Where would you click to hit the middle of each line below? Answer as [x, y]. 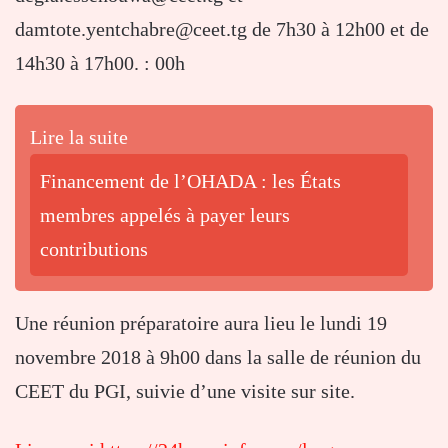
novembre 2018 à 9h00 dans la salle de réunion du [218, 357]
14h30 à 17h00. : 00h [100, 63]
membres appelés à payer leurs [165, 215]
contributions [94, 249]
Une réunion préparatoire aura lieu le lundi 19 [201, 323]
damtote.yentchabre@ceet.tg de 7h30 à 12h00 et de [222, 29]
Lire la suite [79, 137]
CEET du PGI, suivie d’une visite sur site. [185, 391]
